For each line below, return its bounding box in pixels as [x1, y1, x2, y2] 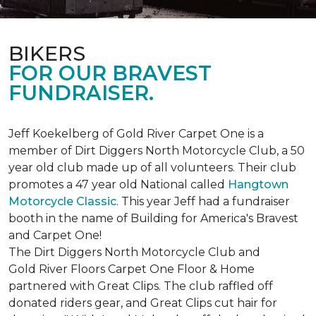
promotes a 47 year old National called [8, 178, 228, 191]
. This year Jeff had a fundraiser [116, 195, 290, 208]
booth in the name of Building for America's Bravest [8, 212, 298, 225]
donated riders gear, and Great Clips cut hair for [8, 296, 277, 310]
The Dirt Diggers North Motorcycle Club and [8, 245, 260, 259]
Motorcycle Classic [8, 195, 116, 208]
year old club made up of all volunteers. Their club [8, 161, 296, 174]
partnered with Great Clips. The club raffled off [8, 279, 273, 293]
